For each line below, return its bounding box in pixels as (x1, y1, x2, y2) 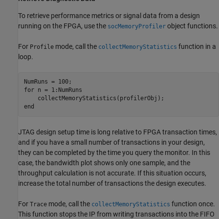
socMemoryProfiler (108, 22, 166, 30)
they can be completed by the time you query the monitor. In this (18, 148, 210, 156)
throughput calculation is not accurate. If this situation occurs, (18, 169, 206, 177)
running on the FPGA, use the (18, 22, 108, 30)
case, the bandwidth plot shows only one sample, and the (18, 158, 190, 167)
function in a (177, 42, 216, 50)
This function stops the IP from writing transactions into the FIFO (18, 210, 215, 218)
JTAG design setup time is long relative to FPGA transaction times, (18, 128, 217, 136)
